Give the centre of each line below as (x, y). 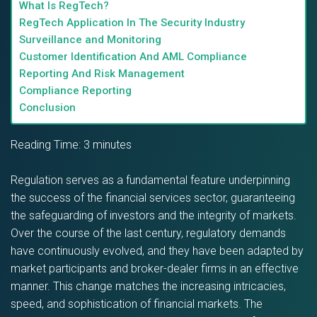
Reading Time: (47, 145)
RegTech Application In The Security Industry (132, 23)
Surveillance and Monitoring (90, 40)
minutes (112, 145)
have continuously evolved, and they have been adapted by (157, 251)
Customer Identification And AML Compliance (133, 57)
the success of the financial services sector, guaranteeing (153, 198)
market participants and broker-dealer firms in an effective (155, 269)
